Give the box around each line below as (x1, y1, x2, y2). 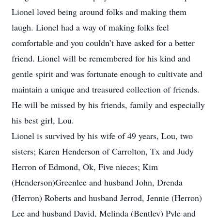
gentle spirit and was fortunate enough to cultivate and (12, 68, 202, 79)
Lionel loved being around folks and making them (12, 6, 186, 17)
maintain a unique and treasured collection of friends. (12, 83, 200, 95)
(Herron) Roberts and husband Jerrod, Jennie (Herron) (12, 192, 202, 203)
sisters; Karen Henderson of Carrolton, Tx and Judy (12, 145, 194, 157)
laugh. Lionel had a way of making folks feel (12, 21, 169, 33)
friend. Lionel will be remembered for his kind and (12, 52, 190, 64)
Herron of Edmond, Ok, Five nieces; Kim (12, 161, 158, 172)
